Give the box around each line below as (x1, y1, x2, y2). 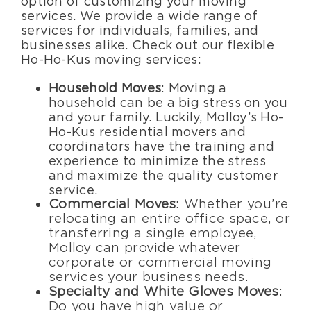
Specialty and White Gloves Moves (49, 284, 279, 300)
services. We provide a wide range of (21, 8, 258, 24)
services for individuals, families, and (21, 23, 259, 38)
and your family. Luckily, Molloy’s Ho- (49, 110, 284, 125)
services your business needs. (49, 269, 249, 285)
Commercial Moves (49, 196, 176, 212)
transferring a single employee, (49, 226, 258, 242)
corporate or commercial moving (49, 255, 272, 271)
